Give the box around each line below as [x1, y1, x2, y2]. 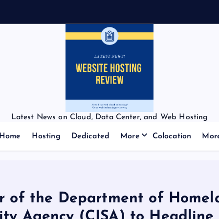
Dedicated [71, 132, 110, 140]
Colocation [152, 132, 192, 140]
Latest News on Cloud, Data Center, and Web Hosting [11, 113, 208, 121]
